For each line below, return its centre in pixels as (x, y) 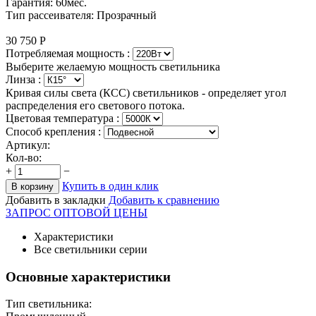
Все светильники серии (91, 249)
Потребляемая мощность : (69, 53)
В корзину (32, 186)
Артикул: (28, 145)
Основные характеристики (88, 276)
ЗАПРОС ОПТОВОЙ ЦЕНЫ (77, 212)
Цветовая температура (61, 118)
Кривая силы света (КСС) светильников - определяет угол (146, 92)
